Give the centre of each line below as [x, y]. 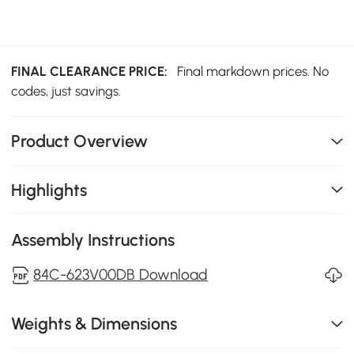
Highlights [49, 190]
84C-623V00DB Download [121, 275]
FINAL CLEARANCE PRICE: [93, 72]
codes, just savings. [66, 91]
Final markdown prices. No [253, 72]
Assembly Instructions [93, 240]
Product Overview [80, 141]
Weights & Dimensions [94, 324]
